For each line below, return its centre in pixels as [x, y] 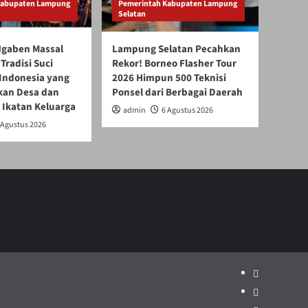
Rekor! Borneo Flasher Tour [174, 63]
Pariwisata [275, 287]
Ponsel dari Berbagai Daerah [177, 92]
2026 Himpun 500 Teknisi [169, 78]
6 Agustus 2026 [187, 110]
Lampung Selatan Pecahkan [176, 49]
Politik [266, 269]
